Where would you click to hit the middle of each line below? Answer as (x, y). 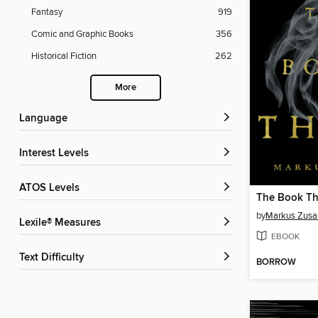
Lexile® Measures (63, 223)
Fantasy (47, 12)
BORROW (276, 263)
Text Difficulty (54, 258)
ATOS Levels (53, 188)
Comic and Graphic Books (82, 34)
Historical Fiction (64, 56)
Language (46, 119)
